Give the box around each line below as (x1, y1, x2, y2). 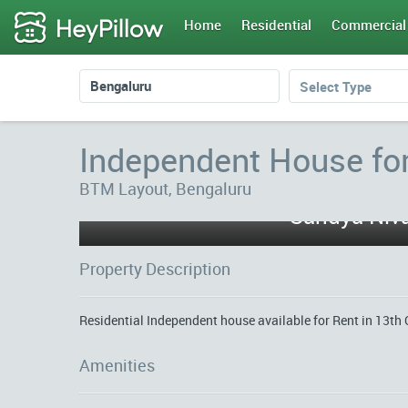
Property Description (79, 258, 230, 280)
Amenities (79, 354, 155, 376)
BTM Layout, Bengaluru (79, 178, 251, 199)
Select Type (300, 77, 372, 96)
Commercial (331, 15, 406, 34)
